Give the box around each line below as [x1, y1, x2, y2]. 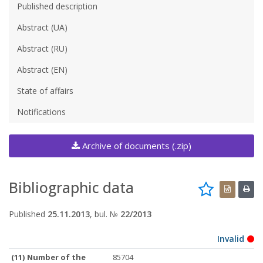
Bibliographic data [9, 177, 134, 197]
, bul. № [90, 208, 120, 220]
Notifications [17, 106, 66, 117]
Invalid [217, 232, 245, 244]
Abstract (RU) [17, 42, 68, 54]
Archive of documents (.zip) [80, 139, 191, 151]
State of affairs [17, 85, 73, 96]
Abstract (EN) [17, 63, 68, 75]
